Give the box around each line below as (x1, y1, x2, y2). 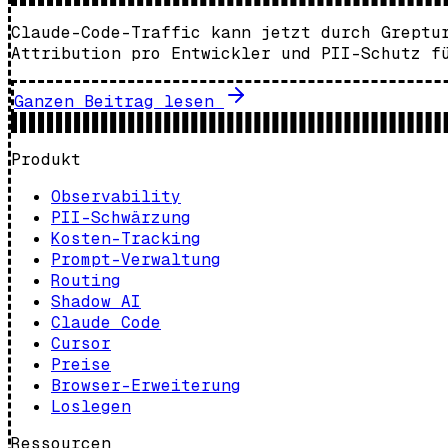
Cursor (51, 332, 111, 354)
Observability (51, 185, 181, 207)
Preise (51, 353, 111, 375)
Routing (51, 269, 121, 291)
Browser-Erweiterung (51, 374, 241, 396)
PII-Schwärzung (51, 206, 191, 228)
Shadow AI (51, 290, 141, 312)
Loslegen (51, 395, 131, 417)
